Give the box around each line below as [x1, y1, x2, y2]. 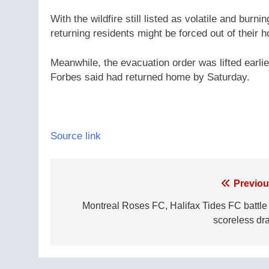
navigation [62, 200, 134, 217]
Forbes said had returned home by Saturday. [50, 71, 250, 83]
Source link [50, 130, 101, 142]
